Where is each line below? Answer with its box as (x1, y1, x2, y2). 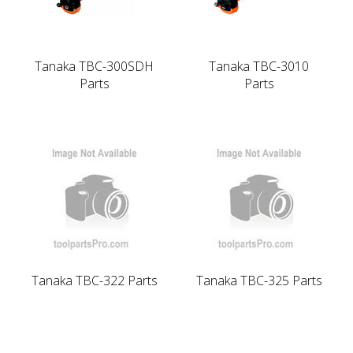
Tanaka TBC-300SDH (35, 57, 154, 75)
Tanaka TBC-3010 (209, 57, 309, 75)
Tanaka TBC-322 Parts (31, 271, 158, 289)
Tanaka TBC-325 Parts (195, 271, 322, 289)
